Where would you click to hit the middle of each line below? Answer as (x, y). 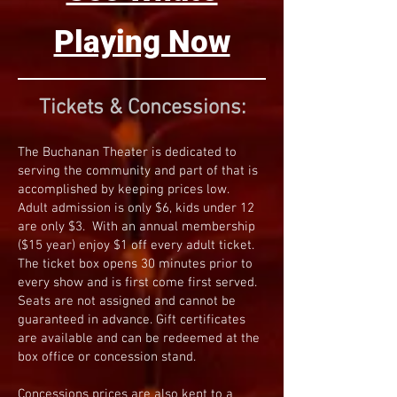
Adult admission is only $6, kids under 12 (136, 208)
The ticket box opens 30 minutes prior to (135, 264)
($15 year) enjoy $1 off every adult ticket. (136, 245)
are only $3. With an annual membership (136, 227)
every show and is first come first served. (137, 283)
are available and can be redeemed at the (139, 339)
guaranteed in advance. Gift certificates (132, 320)
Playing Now (142, 42)
